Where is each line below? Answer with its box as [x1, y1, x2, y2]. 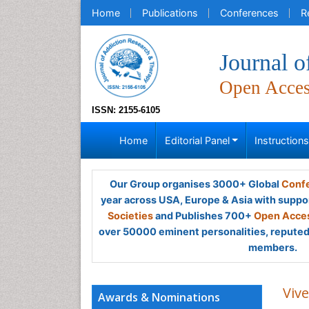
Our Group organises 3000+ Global [109, 178, 281, 190]
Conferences [220, 7, 279, 19]
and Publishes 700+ [153, 210, 254, 221]
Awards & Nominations [98, 290, 220, 305]
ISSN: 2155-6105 [92, 105, 160, 115]
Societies [108, 210, 153, 221]
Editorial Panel [164, 134, 230, 146]
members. [248, 241, 297, 253]
